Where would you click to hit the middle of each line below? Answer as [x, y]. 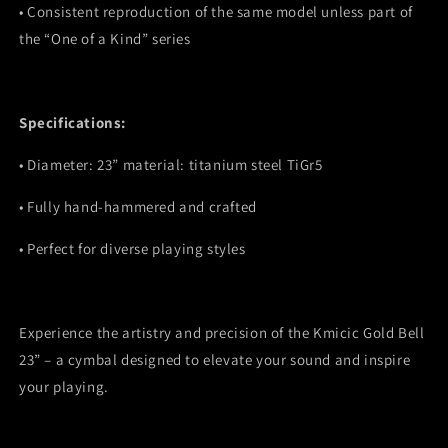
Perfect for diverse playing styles [136, 249]
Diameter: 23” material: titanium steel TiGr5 [177, 165]
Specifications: [72, 123]
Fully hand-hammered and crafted [142, 207]
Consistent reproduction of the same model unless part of [220, 12]
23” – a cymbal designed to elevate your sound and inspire [215, 360]
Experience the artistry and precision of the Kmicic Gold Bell [222, 333]
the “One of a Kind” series [105, 39]
